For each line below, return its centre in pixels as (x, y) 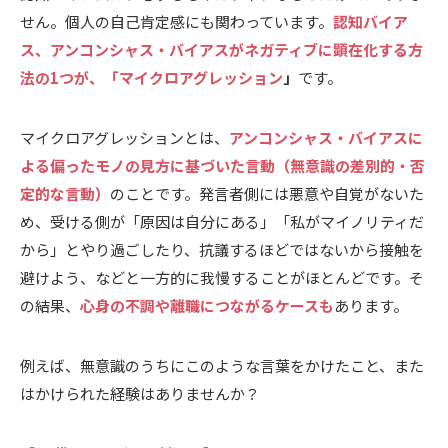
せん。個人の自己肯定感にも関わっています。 (176, 21)
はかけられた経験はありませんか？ (140, 393)
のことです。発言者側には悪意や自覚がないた (267, 193)
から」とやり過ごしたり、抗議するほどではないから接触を (222, 249)
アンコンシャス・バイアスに (326, 137)
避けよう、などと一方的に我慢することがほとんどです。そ (222, 277)
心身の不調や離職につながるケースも (207, 305)
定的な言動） (65, 193)
